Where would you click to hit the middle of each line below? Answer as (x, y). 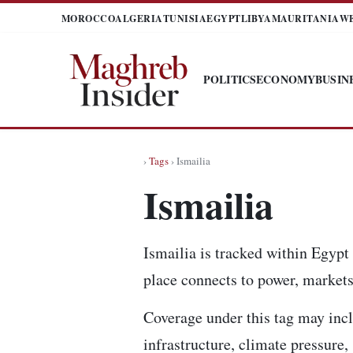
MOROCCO (89, 18)
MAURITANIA (305, 18)
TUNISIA (185, 18)
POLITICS (230, 79)
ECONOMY (286, 79)
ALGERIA (139, 18)
